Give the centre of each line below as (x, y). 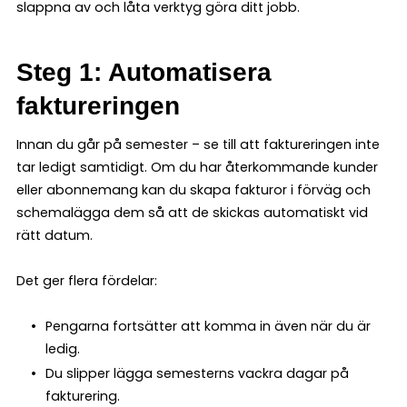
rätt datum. (55, 235)
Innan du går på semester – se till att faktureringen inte (198, 144)
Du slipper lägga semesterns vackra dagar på (197, 373)
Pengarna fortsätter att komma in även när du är (208, 326)
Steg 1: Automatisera (144, 72)
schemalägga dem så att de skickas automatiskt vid (192, 212)
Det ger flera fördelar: (87, 280)
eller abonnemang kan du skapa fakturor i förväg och (194, 189)
